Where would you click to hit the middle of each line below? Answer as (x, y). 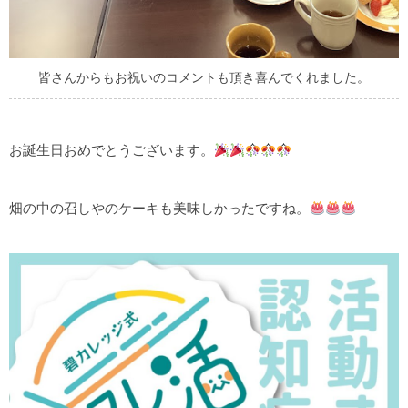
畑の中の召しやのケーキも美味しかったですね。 (159, 209)
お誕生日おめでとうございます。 (112, 150)
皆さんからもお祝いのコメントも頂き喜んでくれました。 (204, 78)
